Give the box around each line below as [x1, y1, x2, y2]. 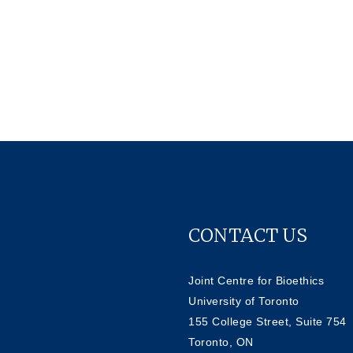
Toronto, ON [188, 335, 254, 348]
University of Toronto [188, 294, 299, 307]
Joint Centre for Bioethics [188, 273, 324, 287]
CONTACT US [188, 223, 307, 247]
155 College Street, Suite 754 [188, 314, 347, 328]
